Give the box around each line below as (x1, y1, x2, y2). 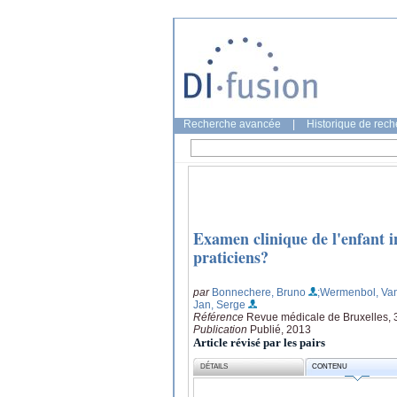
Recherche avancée (183, 118, 281, 130)
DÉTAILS (200, 362, 229, 371)
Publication (193, 323, 250, 336)
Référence (193, 310, 246, 323)
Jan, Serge (193, 298, 245, 311)
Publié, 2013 (250, 323, 311, 336)
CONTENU (312, 362, 348, 371)
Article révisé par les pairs (193, 335, 325, 349)
